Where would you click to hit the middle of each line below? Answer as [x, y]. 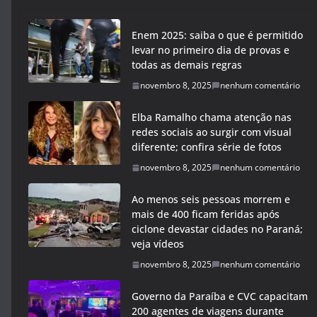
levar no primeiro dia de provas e [211, 50]
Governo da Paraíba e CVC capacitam [220, 296]
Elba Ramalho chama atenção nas [212, 117]
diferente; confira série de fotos [207, 147]
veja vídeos [158, 244]
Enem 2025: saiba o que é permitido [217, 35]
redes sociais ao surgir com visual [212, 132]
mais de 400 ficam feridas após [206, 214]
